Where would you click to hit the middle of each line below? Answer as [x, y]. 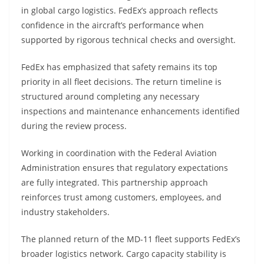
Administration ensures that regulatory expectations [125, 168]
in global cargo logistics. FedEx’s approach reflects [120, 11]
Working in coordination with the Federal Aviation [119, 153]
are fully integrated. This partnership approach [115, 183]
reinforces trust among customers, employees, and [121, 197]
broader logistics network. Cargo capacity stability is [124, 254]
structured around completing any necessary [110, 97]
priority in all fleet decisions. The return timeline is [121, 82]
